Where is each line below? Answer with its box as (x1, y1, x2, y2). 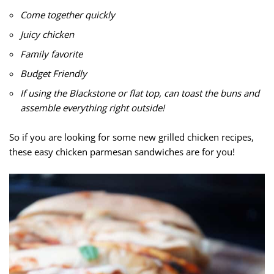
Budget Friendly (20, 67, 87, 80)
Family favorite (20, 48, 83, 61)
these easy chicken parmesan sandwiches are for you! (9, 146, 235, 158)
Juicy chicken (20, 28, 74, 41)
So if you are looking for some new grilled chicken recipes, (9, 131, 254, 144)
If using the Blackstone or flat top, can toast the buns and (20, 87, 259, 100)
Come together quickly (20, 9, 115, 21)
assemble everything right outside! (20, 102, 165, 114)
